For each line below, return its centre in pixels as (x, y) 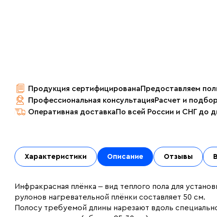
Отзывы (178, 157)
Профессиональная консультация (91, 100)
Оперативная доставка (72, 112)
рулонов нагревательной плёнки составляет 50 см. (111, 197)
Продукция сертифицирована (84, 89)
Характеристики (56, 157)
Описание (125, 157)
